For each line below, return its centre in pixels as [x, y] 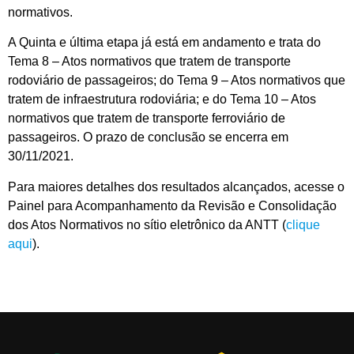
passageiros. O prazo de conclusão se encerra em [148, 137]
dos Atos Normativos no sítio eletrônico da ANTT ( [147, 224]
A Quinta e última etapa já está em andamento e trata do [164, 43]
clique [303, 224]
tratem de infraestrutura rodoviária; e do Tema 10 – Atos [162, 100]
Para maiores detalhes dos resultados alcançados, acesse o [176, 186]
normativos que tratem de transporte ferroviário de [147, 119]
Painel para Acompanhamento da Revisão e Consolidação [172, 205]
